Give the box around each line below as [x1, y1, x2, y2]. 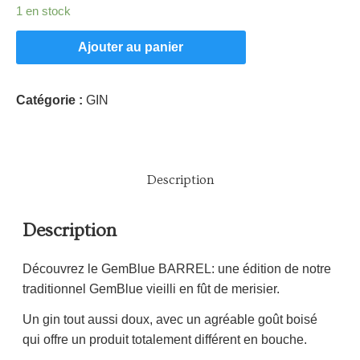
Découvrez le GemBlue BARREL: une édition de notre [22, 261, 331, 276]
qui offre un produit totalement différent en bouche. [22, 332, 307, 346]
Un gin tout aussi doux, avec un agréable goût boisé [22, 312, 317, 326]
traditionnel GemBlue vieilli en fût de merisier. [22, 281, 280, 296]
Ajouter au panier [78, 39, 184, 54]
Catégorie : [16, 92, 86, 107]
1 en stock [16, 4, 71, 18]
